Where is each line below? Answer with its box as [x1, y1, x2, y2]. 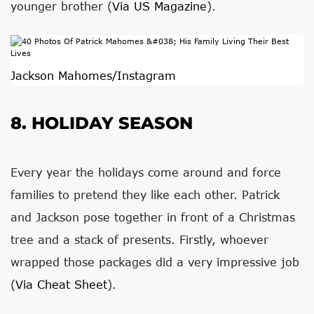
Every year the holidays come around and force [11, 165, 281, 179]
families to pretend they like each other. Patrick [11, 188, 280, 201]
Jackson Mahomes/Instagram [11, 69, 176, 82]
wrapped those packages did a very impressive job [11, 255, 299, 268]
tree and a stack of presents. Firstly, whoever [11, 233, 268, 246]
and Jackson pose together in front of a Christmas [11, 210, 295, 224]
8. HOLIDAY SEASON [11, 113, 193, 133]
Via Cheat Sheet [15, 278, 107, 291]
